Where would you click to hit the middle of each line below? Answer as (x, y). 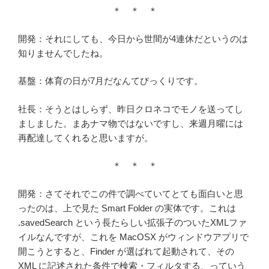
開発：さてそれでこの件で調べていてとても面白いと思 (131, 193)
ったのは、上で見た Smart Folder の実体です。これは (127, 208)
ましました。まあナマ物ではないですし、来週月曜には (131, 123)
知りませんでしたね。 (63, 53)
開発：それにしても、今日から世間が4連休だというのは (133, 38)
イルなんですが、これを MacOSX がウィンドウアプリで (133, 237)
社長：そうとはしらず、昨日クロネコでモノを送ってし (131, 109)
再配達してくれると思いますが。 (86, 138)
